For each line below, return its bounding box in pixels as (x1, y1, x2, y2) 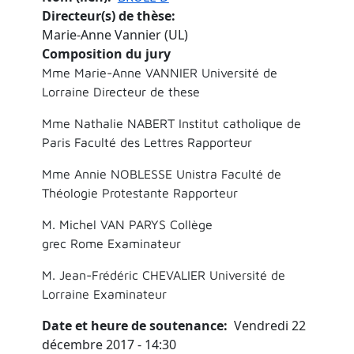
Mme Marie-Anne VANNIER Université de (41, 65, 277, 80)
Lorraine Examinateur (41, 286, 167, 301)
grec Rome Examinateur (41, 235, 181, 250)
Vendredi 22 (233, 316, 306, 334)
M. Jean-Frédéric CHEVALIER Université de (41, 267, 285, 282)
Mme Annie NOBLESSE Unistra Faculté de (41, 166, 281, 181)
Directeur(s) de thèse (41, 6, 171, 24)
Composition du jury (41, 44, 171, 62)
